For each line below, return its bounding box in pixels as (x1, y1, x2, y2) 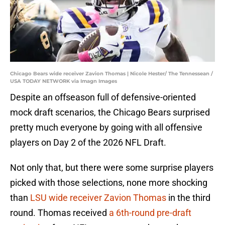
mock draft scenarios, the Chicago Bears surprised (10, 107, 210, 118)
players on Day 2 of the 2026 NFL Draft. (10, 137, 166, 148)
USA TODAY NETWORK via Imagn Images (10, 78, 117, 85)
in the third (166, 192, 210, 203)
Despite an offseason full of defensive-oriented (10, 92, 196, 103)
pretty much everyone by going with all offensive (10, 122, 202, 133)
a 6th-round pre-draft (109, 207, 191, 218)
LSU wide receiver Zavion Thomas (30, 192, 166, 203)
